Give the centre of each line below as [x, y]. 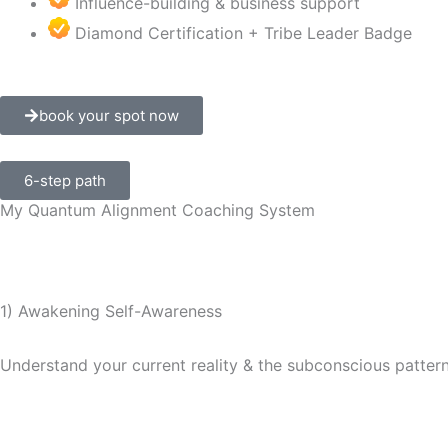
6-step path [65, 180]
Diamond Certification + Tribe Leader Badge [243, 33]
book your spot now [109, 115]
